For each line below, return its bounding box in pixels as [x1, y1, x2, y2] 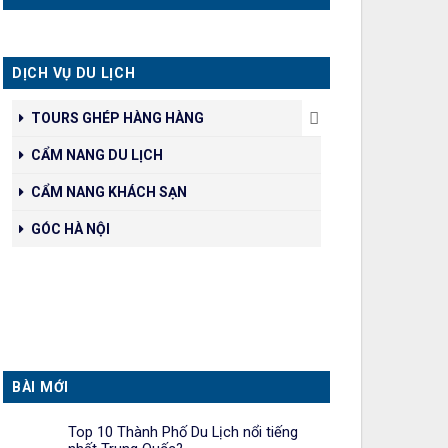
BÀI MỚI [12, 378, 69, 395]
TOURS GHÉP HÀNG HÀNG [31, 110, 204, 127]
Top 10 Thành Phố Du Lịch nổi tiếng [68, 422, 298, 441]
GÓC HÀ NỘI [31, 221, 110, 238]
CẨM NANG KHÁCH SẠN [31, 184, 187, 201]
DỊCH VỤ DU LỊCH [12, 65, 136, 82]
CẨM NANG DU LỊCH [31, 147, 163, 164]
